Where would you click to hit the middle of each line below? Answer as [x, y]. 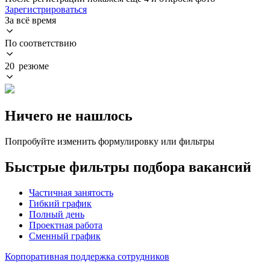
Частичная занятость [71, 192]
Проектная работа [66, 225]
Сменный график [65, 236]
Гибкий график [60, 203]
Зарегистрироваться [46, 9]
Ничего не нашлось [69, 115]
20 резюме [27, 66]
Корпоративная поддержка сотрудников [87, 256]
